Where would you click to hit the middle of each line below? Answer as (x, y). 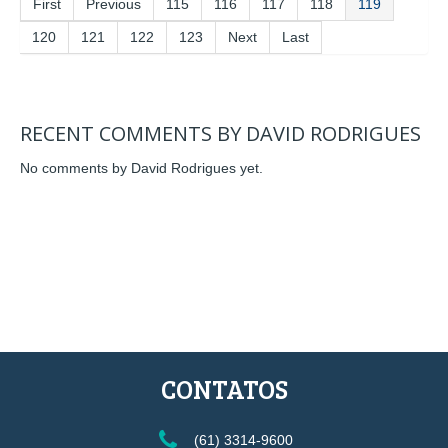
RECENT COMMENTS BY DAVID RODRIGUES (220, 133)
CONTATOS (224, 388)
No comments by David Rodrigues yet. (141, 168)
